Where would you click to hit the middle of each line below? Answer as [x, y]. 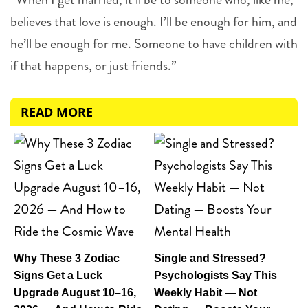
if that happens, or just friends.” [93, 66]
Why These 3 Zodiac [67, 258]
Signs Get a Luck [58, 276]
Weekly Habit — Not [206, 293]
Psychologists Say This [216, 276]
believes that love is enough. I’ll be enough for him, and [154, 22]
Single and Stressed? [210, 258]
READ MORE [57, 112]
